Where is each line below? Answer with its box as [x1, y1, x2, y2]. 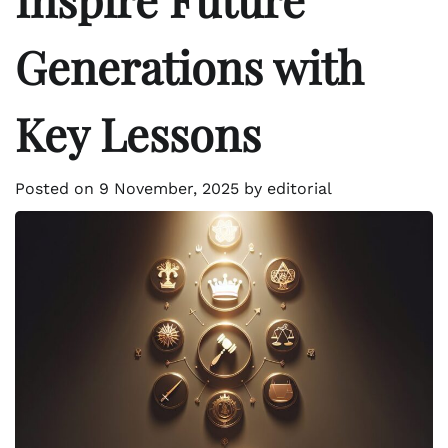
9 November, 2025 [99, 179, 239, 199]
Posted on [15, 179, 99, 199]
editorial [267, 179, 332, 199]
